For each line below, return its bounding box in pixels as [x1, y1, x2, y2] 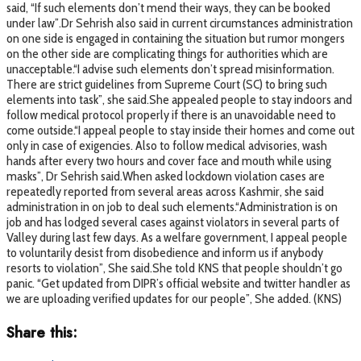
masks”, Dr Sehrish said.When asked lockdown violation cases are [6, 168, 325, 184]
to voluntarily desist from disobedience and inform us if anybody [6, 244, 323, 260]
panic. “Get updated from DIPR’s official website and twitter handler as [6, 275, 351, 291]
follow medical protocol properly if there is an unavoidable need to [6, 106, 336, 122]
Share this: [6, 321, 77, 343]
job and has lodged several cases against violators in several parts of [6, 214, 339, 230]
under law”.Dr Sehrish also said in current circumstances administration [6, 15, 353, 31]
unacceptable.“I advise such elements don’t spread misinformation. [6, 60, 334, 77]
